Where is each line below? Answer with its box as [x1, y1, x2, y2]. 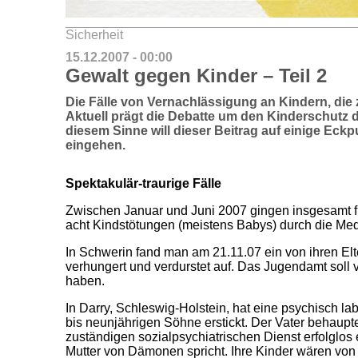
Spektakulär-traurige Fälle [66, 177, 221, 190]
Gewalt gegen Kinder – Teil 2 [66, 65, 327, 86]
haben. [66, 274, 105, 288]
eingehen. [66, 138, 125, 152]
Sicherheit [66, 28, 123, 42]
